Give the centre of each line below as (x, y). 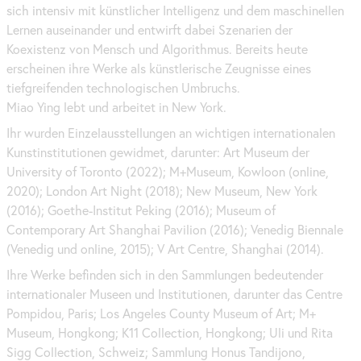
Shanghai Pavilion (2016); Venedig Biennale (224, 230)
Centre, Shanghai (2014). (254, 249)
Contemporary (48, 230)
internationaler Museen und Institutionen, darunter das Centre (174, 295)
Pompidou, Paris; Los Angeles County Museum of (141, 314)
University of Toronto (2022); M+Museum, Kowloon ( (149, 172)
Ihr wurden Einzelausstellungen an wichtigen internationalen (171, 133)
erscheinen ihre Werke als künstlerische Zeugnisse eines (159, 69)
